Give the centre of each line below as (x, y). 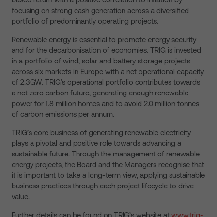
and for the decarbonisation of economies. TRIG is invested (106, 50)
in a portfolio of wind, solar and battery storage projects (101, 61)
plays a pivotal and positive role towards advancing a (96, 143)
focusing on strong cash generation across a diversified (100, 10)
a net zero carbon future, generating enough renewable (100, 93)
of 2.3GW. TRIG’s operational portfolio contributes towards (106, 82)
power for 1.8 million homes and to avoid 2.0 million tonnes (105, 103)
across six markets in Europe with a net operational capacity (108, 71)
